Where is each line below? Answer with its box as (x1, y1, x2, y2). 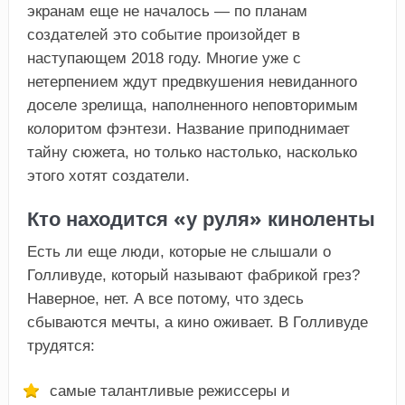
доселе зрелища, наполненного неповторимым (26, 97, 358, 115)
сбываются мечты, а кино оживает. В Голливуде (26, 314, 368, 332)
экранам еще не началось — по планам (26, 3, 307, 21)
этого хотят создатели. (26, 167, 190, 185)
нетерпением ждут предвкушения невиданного (26, 73, 357, 91)
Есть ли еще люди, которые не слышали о (26, 243, 331, 261)
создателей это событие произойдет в (26, 26, 300, 44)
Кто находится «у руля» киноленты (26, 204, 375, 233)
